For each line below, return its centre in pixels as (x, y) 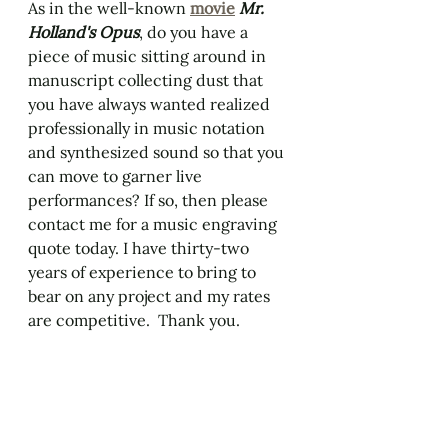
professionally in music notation (148, 128)
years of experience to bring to (144, 272)
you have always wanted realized (151, 104)
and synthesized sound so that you (158, 152)
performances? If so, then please (150, 200)
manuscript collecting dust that (147, 80)
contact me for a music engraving (154, 224)
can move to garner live (117, 176)
